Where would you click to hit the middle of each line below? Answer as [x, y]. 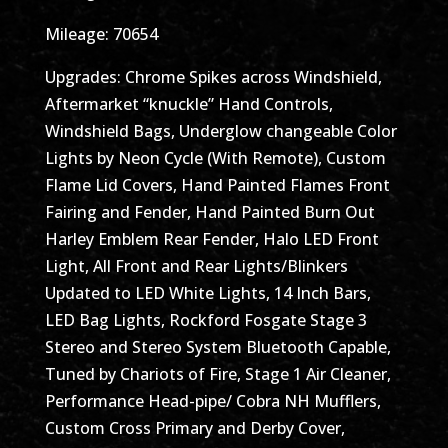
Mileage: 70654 [101, 33]
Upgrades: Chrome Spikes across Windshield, [213, 76]
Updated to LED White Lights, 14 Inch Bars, [207, 292]
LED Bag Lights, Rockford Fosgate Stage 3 [205, 319]
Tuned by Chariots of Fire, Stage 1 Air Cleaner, [217, 373]
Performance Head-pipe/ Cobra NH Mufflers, [212, 400]
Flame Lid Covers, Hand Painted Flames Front [217, 184]
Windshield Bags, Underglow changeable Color [220, 130]
